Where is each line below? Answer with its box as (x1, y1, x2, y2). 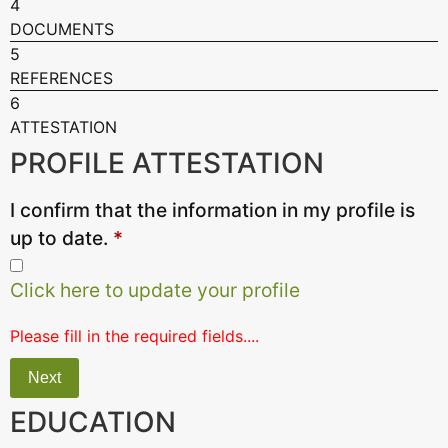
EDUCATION (10, 405, 176, 439)
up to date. (10, 226, 113, 250)
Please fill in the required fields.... (10, 326, 259, 346)
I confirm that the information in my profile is (10, 198, 415, 222)
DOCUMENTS (10, 19, 114, 39)
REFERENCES (10, 68, 113, 88)
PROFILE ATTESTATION (10, 146, 324, 180)
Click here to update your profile (10, 278, 300, 302)
